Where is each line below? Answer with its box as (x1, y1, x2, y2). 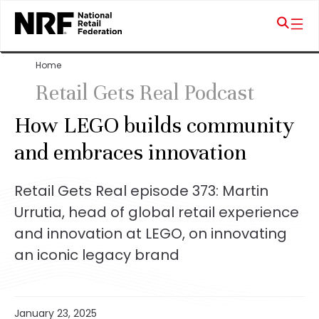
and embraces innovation (14, 139, 246, 166)
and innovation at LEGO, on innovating (14, 224, 287, 244)
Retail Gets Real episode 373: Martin (14, 181, 268, 201)
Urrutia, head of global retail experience (14, 202, 299, 222)
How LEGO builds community (14, 112, 294, 139)
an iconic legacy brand (14, 245, 179, 265)
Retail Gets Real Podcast (36, 80, 254, 106)
